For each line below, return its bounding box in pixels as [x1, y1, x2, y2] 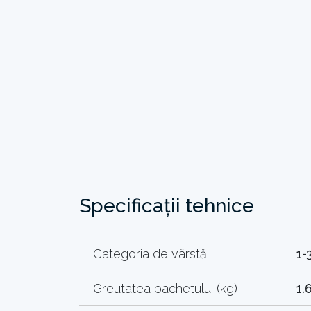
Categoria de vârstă [93, 246, 207, 261]
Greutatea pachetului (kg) [93, 280, 237, 296]
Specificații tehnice [79, 194, 254, 217]
